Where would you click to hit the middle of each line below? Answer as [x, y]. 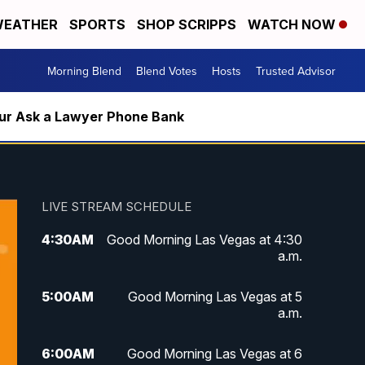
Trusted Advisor [296, 70]
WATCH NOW [293, 24]
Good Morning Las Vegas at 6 [214, 354]
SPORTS [97, 24]
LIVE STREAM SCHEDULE [116, 207]
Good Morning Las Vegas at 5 [215, 297]
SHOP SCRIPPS [187, 24]
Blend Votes [167, 70]
